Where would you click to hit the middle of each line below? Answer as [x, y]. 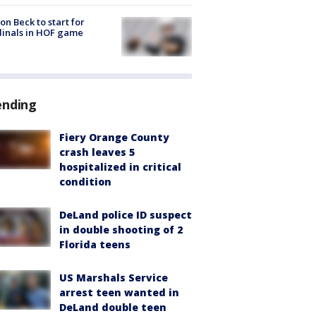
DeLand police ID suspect [126, 215]
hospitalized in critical [120, 167]
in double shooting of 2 [121, 230]
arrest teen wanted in [119, 293]
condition [85, 182]
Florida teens [95, 245]
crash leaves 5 [97, 152]
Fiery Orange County [114, 138]
